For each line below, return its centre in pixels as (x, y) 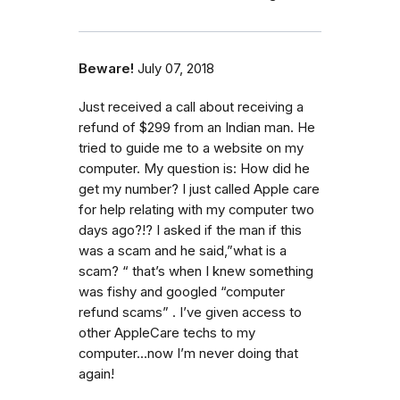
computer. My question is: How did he (194, 168)
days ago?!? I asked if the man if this (190, 230)
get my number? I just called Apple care (199, 189)
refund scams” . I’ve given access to (190, 312)
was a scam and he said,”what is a (183, 250)
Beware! (106, 68)
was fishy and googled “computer (182, 292)
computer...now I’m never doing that (188, 353)
